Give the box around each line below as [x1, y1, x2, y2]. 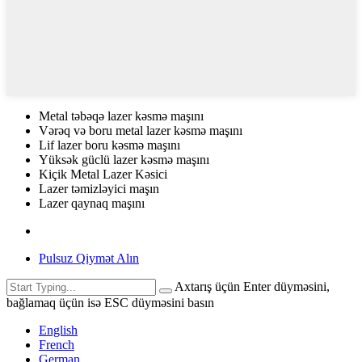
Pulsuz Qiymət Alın [39, 250, 139, 265]
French [39, 337, 74, 351]
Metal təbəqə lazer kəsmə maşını [39, 108, 204, 123]
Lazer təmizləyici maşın [39, 181, 159, 196]
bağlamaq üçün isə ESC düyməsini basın [6, 295, 214, 309]
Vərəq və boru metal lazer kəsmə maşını [39, 123, 242, 137]
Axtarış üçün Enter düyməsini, [175, 279, 330, 293]
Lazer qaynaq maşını [39, 196, 145, 210]
